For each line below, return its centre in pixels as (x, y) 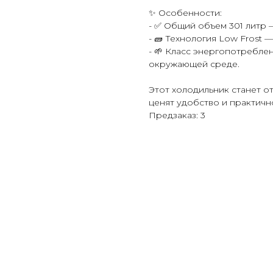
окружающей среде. (194, 64)
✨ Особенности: (185, 13)
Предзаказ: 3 (177, 115)
